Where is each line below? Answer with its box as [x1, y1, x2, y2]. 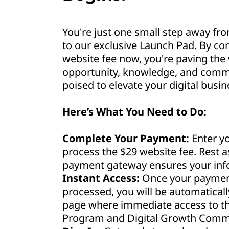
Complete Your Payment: [62, 131, 189, 145]
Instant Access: [62, 171, 140, 185]
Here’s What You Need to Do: [62, 105, 207, 119]
